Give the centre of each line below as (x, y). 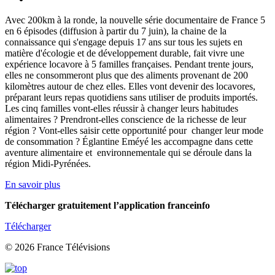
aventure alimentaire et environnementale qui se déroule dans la (128, 153)
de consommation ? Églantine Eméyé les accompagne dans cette (129, 142)
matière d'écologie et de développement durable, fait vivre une (125, 53)
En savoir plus (33, 185)
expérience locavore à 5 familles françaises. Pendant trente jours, (129, 64)
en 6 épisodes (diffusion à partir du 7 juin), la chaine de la (116, 31)
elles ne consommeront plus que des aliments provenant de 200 (126, 76)
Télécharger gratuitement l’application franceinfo (107, 206)
